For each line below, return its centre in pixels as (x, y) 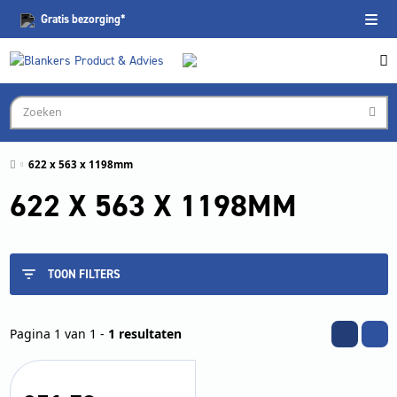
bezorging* (97, 19)
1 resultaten (144, 334)
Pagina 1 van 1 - (58, 334)
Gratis (54, 19)
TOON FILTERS (84, 274)
